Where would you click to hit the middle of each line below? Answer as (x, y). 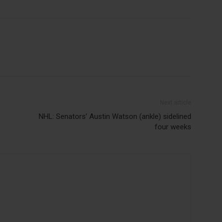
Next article (176, 102)
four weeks (173, 127)
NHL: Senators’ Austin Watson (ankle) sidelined (115, 116)
